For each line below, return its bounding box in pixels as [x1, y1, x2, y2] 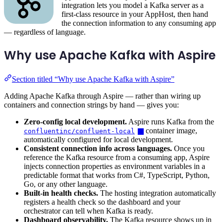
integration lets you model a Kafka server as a [61, 1, 204, 10]
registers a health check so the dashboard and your [24, 197, 180, 206]
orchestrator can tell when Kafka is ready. [24, 206, 153, 215]
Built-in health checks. [24, 188, 98, 197]
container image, [144, 126, 198, 135]
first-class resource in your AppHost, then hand [61, 10, 208, 19]
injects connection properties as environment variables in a [24, 162, 205, 170]
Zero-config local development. [24, 117, 127, 126]
